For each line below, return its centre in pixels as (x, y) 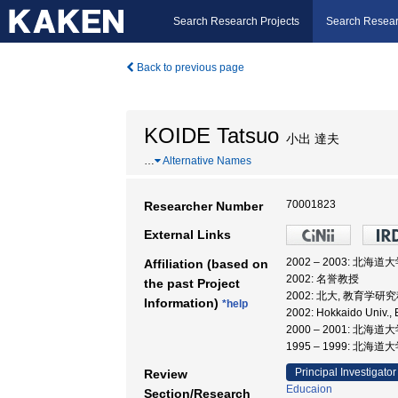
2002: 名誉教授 (322, 279)
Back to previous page (189, 68)
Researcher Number (203, 206)
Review (166, 374)
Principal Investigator (346, 372)
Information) (183, 303)
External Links (187, 235)
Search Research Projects (236, 21)
